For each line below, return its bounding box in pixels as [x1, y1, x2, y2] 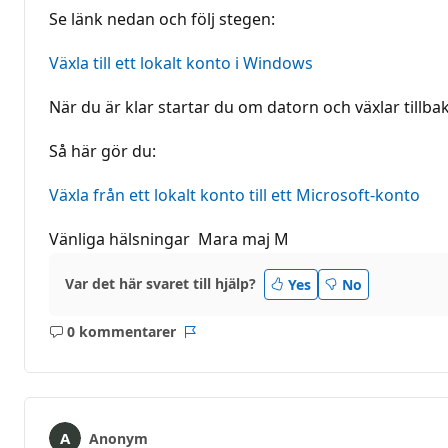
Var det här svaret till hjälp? [65, 274, 256, 294]
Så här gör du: [49, 139, 156, 162]
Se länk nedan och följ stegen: [49, 7, 275, 30]
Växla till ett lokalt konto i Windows [49, 51, 313, 74]
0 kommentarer [66, 322, 176, 342]
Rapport [188, 331, 245, 351]
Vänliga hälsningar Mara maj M [49, 227, 289, 250]
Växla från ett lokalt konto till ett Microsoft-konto [49, 183, 420, 206]
